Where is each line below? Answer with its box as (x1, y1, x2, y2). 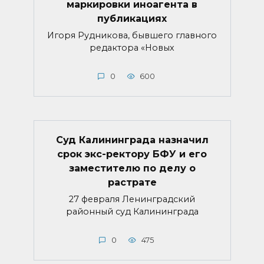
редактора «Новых (90, 42, 174, 53)
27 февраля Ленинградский (69, 193, 195, 204)
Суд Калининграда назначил (55, 134, 209, 146)
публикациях (97, 12, 167, 24)
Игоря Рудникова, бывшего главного (47, 29, 217, 41)
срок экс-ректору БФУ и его (57, 148, 207, 160)
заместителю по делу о (68, 162, 196, 174)
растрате (107, 176, 157, 188)
